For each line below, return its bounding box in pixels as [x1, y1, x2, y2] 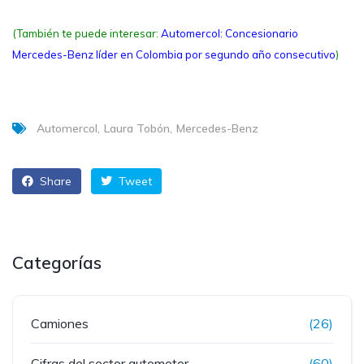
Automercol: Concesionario [161, 27, 298, 41]
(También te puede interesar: [12, 27, 161, 41]
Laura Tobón [104, 121, 170, 136]
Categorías [12, 252, 102, 274]
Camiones [31, 315, 89, 332]
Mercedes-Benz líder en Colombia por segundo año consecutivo [12, 48, 336, 62]
